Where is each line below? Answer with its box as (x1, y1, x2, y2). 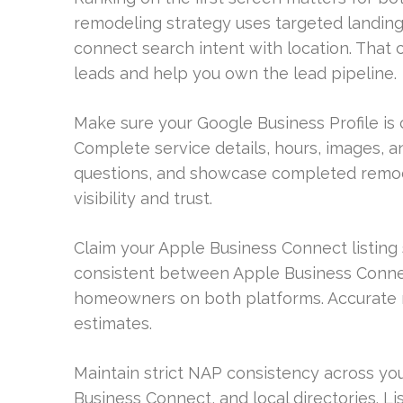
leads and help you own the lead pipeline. (74, 63, 397, 83)
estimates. (74, 313, 152, 333)
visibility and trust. (74, 188, 212, 208)
